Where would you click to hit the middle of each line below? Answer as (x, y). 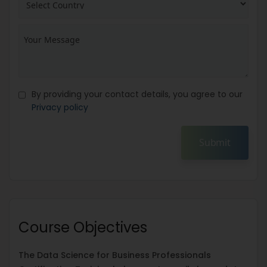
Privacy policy (60, 107)
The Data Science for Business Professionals (115, 255)
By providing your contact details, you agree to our (137, 94)
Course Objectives (83, 227)
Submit (215, 142)
